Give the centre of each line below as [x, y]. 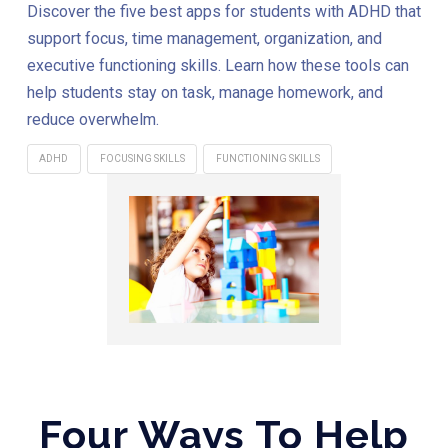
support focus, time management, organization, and [204, 38]
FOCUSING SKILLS [142, 159]
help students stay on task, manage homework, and [204, 92]
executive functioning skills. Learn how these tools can [217, 65]
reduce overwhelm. [92, 119]
